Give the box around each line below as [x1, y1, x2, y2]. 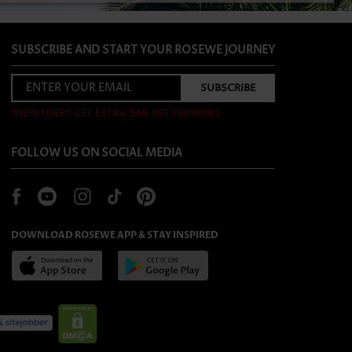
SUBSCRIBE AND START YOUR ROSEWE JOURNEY [11, 42, 276, 57]
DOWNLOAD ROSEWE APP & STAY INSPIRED [11, 228, 219, 241]
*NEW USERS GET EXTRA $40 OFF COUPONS [11, 106, 221, 120]
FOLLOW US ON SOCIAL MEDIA [11, 145, 183, 160]
